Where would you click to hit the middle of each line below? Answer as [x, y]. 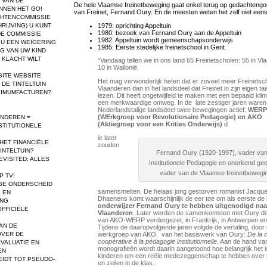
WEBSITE [27, 76]
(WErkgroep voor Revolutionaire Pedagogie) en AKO [180, 117]
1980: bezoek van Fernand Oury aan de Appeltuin [170, 32]
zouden [108, 145]
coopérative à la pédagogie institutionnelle [157, 242]
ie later [107, 137]
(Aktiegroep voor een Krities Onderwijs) [160, 124]
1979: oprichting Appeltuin [134, 25]
